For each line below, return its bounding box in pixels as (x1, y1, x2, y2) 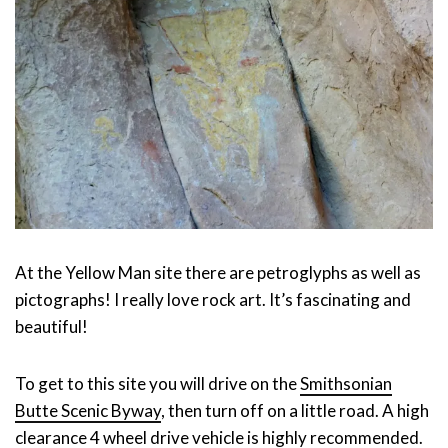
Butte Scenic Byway (15, 400, 161, 422)
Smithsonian (300, 373, 392, 395)
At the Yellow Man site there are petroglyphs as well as (15, 262, 421, 284)
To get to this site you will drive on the (15, 373, 300, 395)
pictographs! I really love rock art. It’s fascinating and (15, 289, 411, 311)
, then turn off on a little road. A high (161, 400, 429, 422)
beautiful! (15, 316, 88, 338)
